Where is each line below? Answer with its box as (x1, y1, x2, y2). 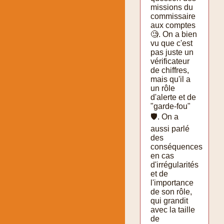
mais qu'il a (150, 74, 190, 83)
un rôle (150, 83, 175, 92)
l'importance (150, 178, 193, 187)
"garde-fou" (150, 101, 190, 110)
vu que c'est (150, 38, 192, 47)
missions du (150, 2, 193, 11)
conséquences (150, 142, 202, 151)
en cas (150, 151, 174, 160)
